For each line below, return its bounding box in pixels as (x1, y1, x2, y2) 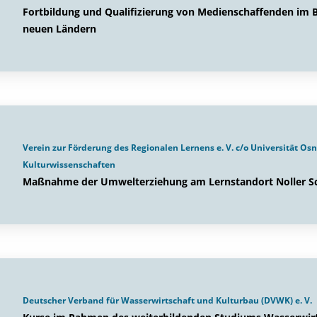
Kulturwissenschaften (23, 158, 115, 171)
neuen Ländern (23, 22, 96, 35)
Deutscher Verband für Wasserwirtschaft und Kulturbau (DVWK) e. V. (23, 294, 312, 306)
